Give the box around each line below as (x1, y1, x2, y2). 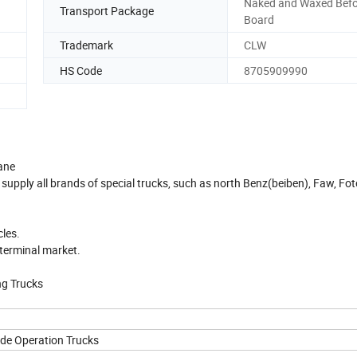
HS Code (60, 62, 102, 78)
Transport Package (60, 3, 154, 19)
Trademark (60, 37, 113, 53)
